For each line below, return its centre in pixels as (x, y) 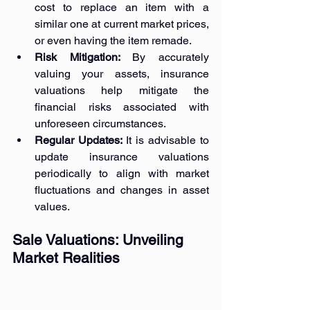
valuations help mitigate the (122, 90)
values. (52, 206)
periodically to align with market (122, 173)
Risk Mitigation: (84, 57)
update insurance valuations (122, 156)
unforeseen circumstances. (100, 123)
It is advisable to (167, 140)
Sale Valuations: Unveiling (100, 239)
